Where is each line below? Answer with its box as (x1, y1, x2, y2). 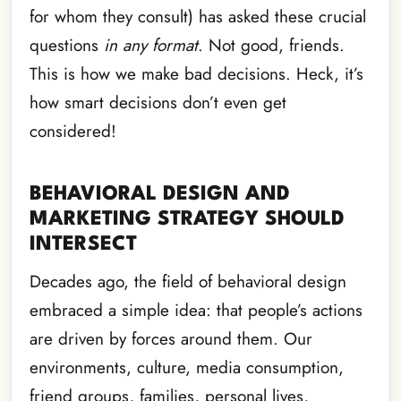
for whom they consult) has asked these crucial (30, 4, 366, 30)
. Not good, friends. (198, 33, 345, 58)
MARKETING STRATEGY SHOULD (30, 209, 345, 230)
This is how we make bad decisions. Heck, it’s (30, 62, 363, 87)
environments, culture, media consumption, (30, 355, 344, 380)
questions (30, 33, 104, 58)
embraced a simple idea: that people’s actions (30, 298, 363, 323)
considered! (30, 119, 116, 144)
